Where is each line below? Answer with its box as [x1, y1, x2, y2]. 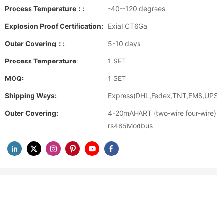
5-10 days [108, 39, 140, 47]
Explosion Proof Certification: [5, 22, 103, 30]
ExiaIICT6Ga [108, 22, 147, 30]
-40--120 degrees [108, 4, 165, 13]
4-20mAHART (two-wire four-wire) [108, 109, 216, 117]
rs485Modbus [108, 122, 153, 130]
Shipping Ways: [5, 92, 57, 100]
